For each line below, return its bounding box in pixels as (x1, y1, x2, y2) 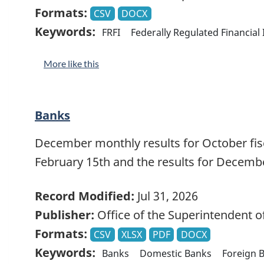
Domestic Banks (140, 247, 212, 260)
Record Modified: (35, 188, 134, 204)
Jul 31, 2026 (134, 188, 198, 204)
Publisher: (35, 207, 94, 223)
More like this (44, 57, 99, 69)
